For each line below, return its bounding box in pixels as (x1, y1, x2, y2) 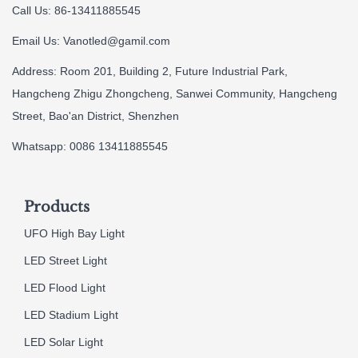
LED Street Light (24, 253, 107, 267)
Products (24, 197, 89, 216)
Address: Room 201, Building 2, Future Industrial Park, (12, 64, 288, 78)
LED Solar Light (24, 335, 103, 348)
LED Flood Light (24, 280, 105, 294)
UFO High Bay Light (24, 226, 125, 240)
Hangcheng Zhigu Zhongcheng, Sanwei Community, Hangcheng (12, 86, 337, 100)
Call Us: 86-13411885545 (12, 3, 141, 17)
